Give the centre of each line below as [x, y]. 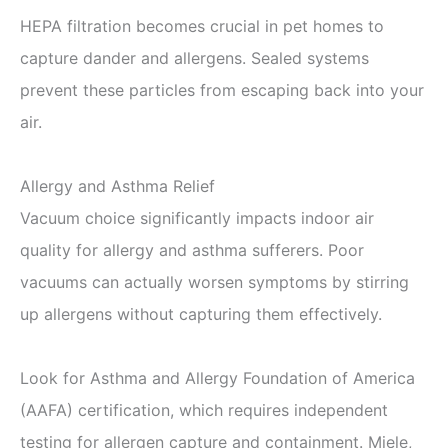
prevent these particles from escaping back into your [222, 89]
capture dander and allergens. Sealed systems [194, 57]
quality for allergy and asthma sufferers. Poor [192, 249]
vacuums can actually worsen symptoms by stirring [214, 281]
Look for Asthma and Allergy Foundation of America [217, 377]
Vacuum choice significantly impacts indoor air [197, 217]
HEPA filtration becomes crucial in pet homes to [202, 25]
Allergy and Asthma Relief [117, 185]
